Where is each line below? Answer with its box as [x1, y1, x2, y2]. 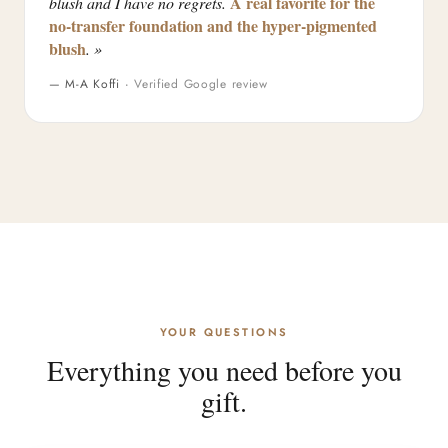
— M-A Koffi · [49, 75, 135, 93]
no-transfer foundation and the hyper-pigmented [49, 14, 377, 37]
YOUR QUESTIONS [159, 324, 289, 340]
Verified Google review [134, 75, 268, 93]
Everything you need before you [46, 351, 402, 389]
